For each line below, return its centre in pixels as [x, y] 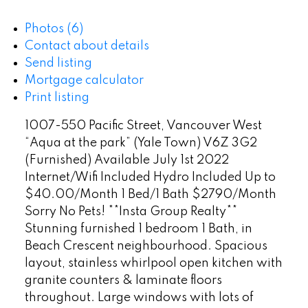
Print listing [57, 98]
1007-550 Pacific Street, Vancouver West [143, 126]
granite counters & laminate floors [123, 281]
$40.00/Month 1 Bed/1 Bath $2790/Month [150, 195]
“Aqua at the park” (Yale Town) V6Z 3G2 [141, 143]
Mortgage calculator [84, 81]
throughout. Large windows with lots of [139, 298]
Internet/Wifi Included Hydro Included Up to [150, 178]
